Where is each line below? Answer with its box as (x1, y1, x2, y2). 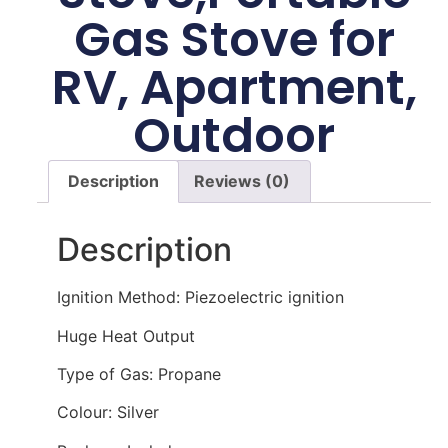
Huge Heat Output (56, 325, 195, 346)
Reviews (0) (194, 171, 291, 192)
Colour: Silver (56, 402, 159, 423)
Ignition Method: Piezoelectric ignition (56, 287, 344, 308)
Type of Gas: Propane (56, 363, 221, 384)
